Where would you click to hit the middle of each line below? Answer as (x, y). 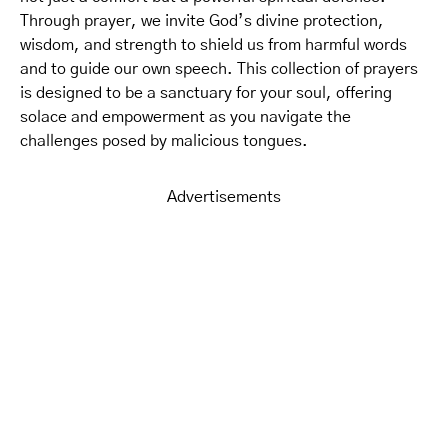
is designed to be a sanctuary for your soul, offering (206, 93)
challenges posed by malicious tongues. (164, 141)
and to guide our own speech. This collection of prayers (219, 69)
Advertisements (224, 197)
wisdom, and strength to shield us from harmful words (213, 45)
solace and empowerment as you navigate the (185, 117)
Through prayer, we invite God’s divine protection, (202, 21)
